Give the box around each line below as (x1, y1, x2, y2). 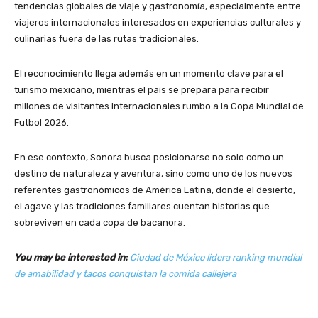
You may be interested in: (14, 251, 128, 263)
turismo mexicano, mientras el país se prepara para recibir (14, 84, 269, 95)
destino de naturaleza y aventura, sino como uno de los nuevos (14, 168, 292, 179)
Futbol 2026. (14, 116, 69, 128)
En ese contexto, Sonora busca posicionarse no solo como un (14, 151, 284, 163)
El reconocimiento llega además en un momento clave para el (14, 67, 283, 79)
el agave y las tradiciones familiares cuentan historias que (14, 200, 270, 212)
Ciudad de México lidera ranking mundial (130, 251, 302, 263)
